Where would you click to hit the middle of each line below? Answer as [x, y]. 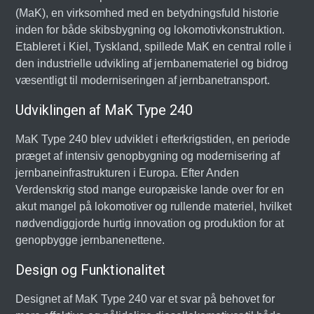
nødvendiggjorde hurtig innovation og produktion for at [150, 223]
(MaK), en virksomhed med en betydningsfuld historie [148, 13]
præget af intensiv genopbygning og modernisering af [148, 156]
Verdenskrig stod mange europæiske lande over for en [150, 190]
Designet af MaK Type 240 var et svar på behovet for [145, 299]
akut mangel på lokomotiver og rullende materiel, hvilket [154, 206]
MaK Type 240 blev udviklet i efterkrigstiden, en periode [153, 139]
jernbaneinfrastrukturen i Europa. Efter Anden [128, 173]
